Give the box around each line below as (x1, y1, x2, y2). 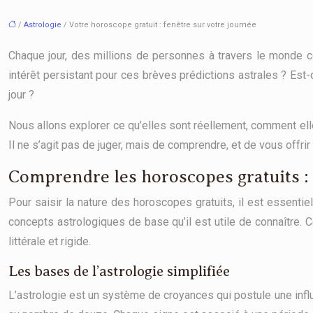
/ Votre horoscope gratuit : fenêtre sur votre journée (61, 20, 256, 29)
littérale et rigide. (8, 235, 91, 248)
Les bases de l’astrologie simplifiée (8, 263, 230, 279)
